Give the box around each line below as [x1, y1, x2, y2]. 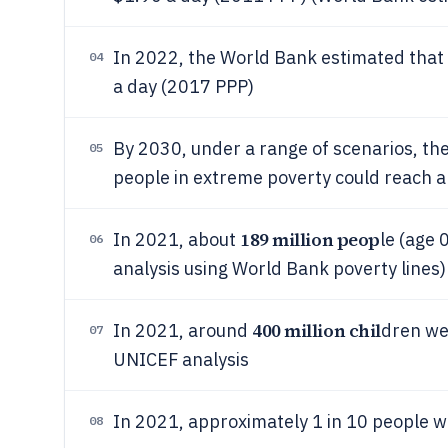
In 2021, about [113, 228, 240, 251]
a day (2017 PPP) [113, 75, 254, 98]
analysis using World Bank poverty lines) [113, 257, 446, 280]
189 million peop [240, 227, 380, 252]
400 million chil [252, 318, 381, 343]
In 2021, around [113, 319, 252, 342]
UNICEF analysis [113, 348, 249, 371]
